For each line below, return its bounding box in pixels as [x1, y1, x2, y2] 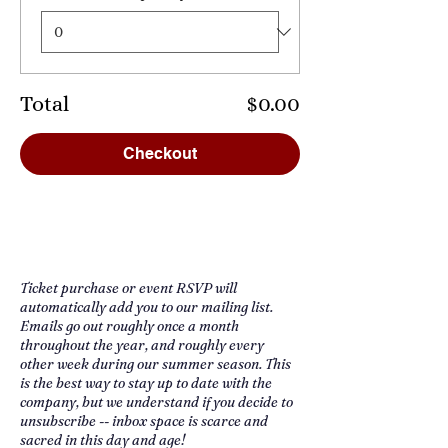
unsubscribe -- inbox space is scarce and [20, 412, 268, 430]
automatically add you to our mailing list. [20, 298, 273, 316]
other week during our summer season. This [20, 355, 291, 373]
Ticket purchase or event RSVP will [20, 279, 237, 297]
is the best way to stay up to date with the [20, 374, 272, 392]
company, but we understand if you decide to [20, 393, 293, 411]
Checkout [123, 144, 197, 163]
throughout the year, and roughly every [20, 336, 264, 354]
